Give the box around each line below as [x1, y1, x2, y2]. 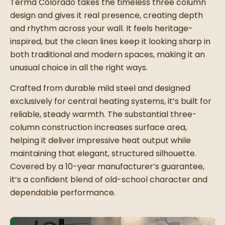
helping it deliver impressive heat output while [10, 135, 191, 147]
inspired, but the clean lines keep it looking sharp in [10, 36, 210, 48]
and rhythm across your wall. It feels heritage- [10, 23, 193, 35]
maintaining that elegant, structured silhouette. [10, 148, 196, 160]
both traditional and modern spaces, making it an [10, 49, 205, 61]
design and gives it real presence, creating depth [10, 10, 203, 22]
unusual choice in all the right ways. [10, 62, 148, 74]
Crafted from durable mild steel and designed [10, 82, 190, 94]
